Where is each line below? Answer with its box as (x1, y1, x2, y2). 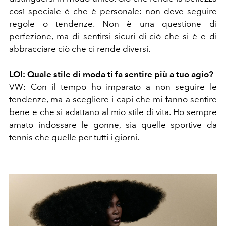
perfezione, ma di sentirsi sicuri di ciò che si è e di (9, 31, 217, 42)
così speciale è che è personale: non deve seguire (9, 6, 217, 17)
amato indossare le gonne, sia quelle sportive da (9, 120, 217, 130)
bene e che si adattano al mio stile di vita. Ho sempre (9, 107, 217, 118)
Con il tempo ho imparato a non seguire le (26, 82, 217, 92)
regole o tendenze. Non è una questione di (9, 19, 217, 29)
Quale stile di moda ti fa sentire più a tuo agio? (25, 69, 213, 80)
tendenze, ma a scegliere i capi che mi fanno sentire (9, 94, 217, 105)
